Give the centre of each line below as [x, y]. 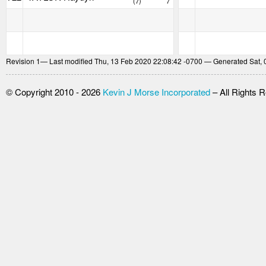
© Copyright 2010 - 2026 [54, 92]
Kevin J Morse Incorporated [156, 92]
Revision [21, 61]
